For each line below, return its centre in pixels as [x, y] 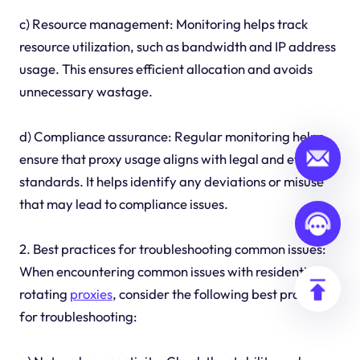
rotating [44, 294]
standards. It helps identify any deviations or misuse [171, 182]
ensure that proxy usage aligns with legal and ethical [173, 159]
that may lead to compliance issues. [123, 204]
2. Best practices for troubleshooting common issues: [172, 249]
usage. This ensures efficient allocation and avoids [166, 69]
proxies [91, 294]
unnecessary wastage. [86, 92]
